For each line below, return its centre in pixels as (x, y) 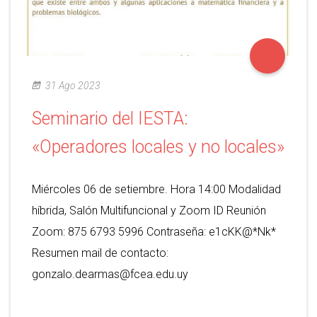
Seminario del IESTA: (110, 119)
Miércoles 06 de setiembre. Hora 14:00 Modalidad (156, 190)
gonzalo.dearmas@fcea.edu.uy (110, 275)
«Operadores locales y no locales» (158, 147)
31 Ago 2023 (73, 86)
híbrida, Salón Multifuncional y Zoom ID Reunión (149, 211)
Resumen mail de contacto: (100, 253)
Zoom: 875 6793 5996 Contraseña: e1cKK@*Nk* (154, 232)
